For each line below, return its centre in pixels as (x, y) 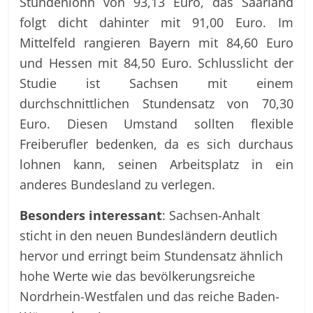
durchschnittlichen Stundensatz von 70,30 (156, 103)
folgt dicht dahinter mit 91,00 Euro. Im (156, 22)
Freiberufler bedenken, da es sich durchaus (156, 143)
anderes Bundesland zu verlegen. (118, 184)
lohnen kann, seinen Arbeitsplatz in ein (156, 163)
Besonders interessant (91, 214)
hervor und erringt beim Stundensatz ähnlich (152, 255)
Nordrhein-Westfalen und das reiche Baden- (150, 296)
